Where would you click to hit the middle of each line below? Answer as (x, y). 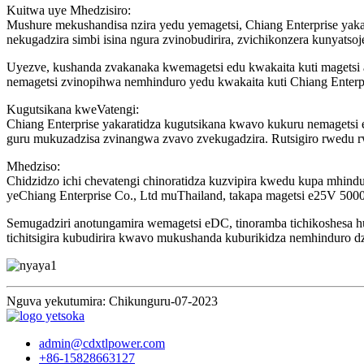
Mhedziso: (33, 167)
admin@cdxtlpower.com (102, 344)
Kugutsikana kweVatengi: (73, 110)
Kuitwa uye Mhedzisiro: (69, 11)
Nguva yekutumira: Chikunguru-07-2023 (112, 301)
